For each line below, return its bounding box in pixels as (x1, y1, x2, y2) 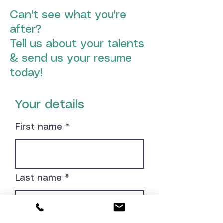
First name (15, 123, 62, 132)
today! (10, 68, 43, 78)
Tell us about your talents (10, 39, 144, 49)
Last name (15, 174, 62, 183)
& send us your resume (10, 53, 132, 64)
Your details (15, 99, 84, 111)
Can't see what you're (10, 10, 126, 20)
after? (10, 24, 41, 35)
